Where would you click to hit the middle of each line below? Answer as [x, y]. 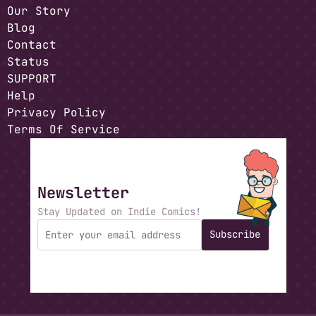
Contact [32, 45]
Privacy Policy [56, 113]
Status [28, 62]
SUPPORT [32, 79]
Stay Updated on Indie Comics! [119, 211]
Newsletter [83, 193]
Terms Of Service [63, 129]
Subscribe [235, 234]
